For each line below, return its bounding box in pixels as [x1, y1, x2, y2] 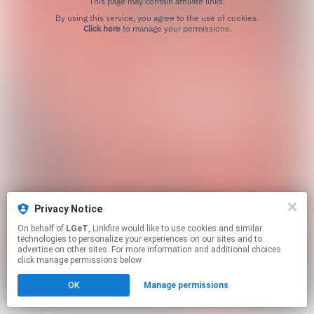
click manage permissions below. [18, 255, 143, 265]
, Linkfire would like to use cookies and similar [88, 224, 121, 233]
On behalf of [18, 224, 66, 233]
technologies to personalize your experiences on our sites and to [18, 234, 262, 244]
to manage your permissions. [120, 23, 231, 34]
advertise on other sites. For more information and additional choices [18, 245, 281, 254]
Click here [83, 23, 121, 34]
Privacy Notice [34, 203, 102, 214]
